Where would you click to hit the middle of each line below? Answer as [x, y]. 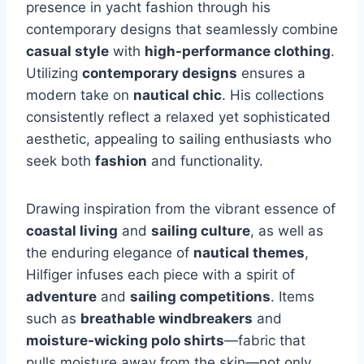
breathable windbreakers [167, 318]
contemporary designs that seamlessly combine [182, 29]
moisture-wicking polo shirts [125, 340]
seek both [61, 160]
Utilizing [54, 73]
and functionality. [205, 160]
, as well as [287, 230]
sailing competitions [200, 296]
